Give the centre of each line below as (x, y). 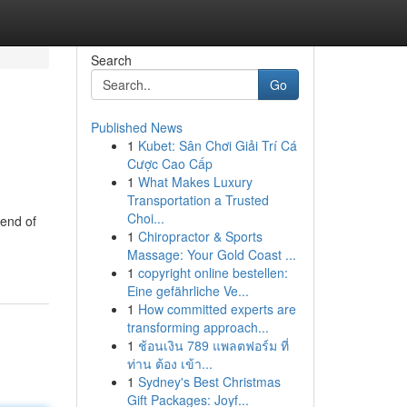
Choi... (145, 218)
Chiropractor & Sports (200, 236)
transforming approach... (198, 327)
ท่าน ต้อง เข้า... (169, 363)
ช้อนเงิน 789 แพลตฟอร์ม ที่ (213, 345)
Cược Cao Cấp (169, 164)
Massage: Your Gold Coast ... (211, 254)
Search (111, 60)
